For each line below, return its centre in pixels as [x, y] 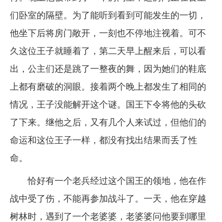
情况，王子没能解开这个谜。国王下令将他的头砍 [108, 104]
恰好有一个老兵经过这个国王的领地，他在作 [108, 180]
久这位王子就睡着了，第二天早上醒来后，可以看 [108, 51]
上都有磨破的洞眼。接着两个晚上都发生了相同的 [108, 86]
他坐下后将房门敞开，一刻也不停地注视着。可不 [108, 33]
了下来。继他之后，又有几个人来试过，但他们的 [108, 122]
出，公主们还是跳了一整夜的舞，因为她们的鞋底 [108, 68]
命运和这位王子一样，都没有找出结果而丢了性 [104, 140]
